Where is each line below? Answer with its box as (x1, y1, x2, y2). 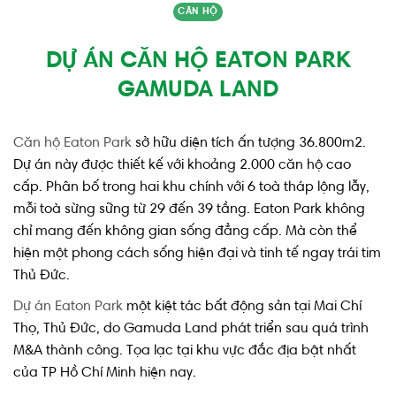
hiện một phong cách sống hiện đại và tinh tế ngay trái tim (13, 247, 381, 261)
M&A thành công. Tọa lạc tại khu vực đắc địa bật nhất (13, 344, 356, 358)
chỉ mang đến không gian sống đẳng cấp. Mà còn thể (13, 225, 357, 239)
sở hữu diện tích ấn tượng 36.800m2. (132, 136, 366, 150)
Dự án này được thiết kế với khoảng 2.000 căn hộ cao (13, 158, 351, 172)
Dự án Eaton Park (13, 300, 123, 314)
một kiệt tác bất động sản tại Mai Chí (123, 300, 362, 314)
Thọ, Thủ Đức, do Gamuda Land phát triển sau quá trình (13, 322, 369, 336)
